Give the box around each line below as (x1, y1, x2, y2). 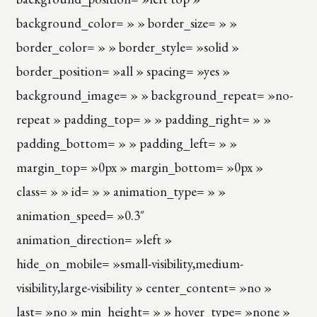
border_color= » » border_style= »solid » (16, 38, 239, 56)
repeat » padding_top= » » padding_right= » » (16, 110, 271, 128)
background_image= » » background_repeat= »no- (16, 86, 293, 104)
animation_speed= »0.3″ (16, 206, 144, 224)
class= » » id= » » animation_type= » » (16, 182, 226, 200)
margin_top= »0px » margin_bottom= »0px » (16, 158, 263, 176)
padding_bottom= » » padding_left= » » (16, 134, 237, 152)
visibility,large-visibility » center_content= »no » (16, 278, 272, 296)
